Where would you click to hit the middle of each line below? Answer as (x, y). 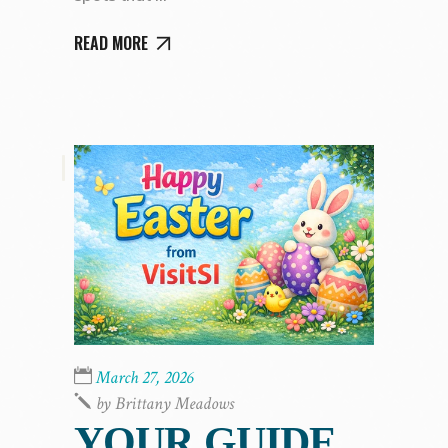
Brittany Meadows (174, 403)
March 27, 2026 (144, 377)
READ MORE (111, 43)
